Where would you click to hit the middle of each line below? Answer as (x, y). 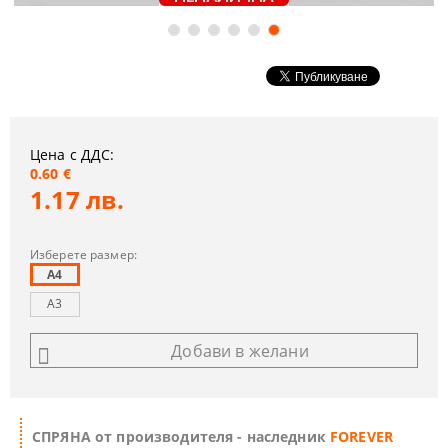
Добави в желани (240, 350)
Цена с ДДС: (72, 154)
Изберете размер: (83, 254)
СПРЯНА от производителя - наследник (181, 436)
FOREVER (362, 436)
